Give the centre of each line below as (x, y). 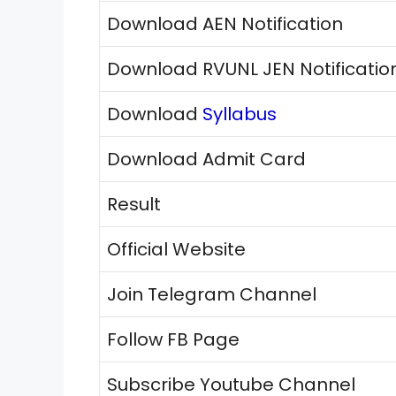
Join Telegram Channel (212, 294)
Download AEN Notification (225, 23)
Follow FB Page (173, 339)
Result (134, 204)
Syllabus (240, 114)
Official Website (176, 249)
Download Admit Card (206, 159)
